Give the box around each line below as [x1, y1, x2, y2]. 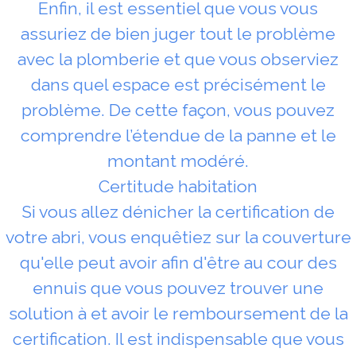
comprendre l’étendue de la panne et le [20, 125, 336, 145]
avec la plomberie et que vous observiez [17, 48, 339, 69]
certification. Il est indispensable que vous [12, 328, 344, 349]
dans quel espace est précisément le [30, 74, 326, 95]
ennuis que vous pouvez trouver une [33, 277, 323, 298]
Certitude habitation [99, 176, 257, 196]
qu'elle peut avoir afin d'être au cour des [19, 252, 337, 273]
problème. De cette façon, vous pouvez [21, 99, 335, 120]
